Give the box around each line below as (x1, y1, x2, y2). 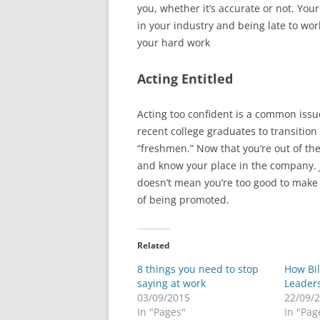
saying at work (137, 276, 206, 290)
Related (137, 239, 170, 251)
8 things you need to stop (137, 262, 259, 276)
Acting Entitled (137, 70, 233, 87)
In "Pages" (137, 305, 186, 319)
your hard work (137, 36, 210, 49)
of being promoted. (137, 193, 229, 206)
